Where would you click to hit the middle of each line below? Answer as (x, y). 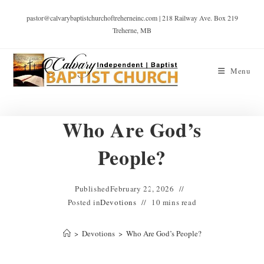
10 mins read (174, 202)
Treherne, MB (132, 30)
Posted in (84, 202)
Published (93, 189)
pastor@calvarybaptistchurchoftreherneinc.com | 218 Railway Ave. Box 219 (132, 18)
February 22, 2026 (142, 189)
